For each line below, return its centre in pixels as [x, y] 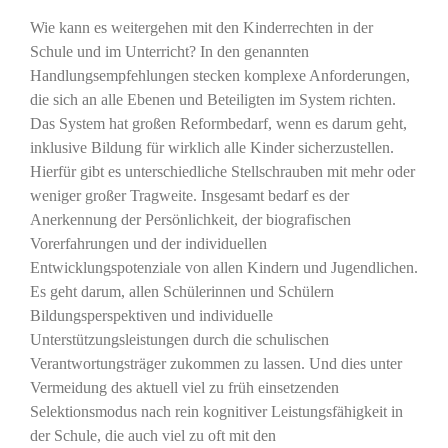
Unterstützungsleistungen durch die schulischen [179, 340]
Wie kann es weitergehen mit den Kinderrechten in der [201, 28]
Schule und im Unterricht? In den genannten [169, 52]
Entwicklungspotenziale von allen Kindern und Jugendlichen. [223, 268]
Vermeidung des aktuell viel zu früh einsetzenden [184, 388]
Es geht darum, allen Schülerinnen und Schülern [181, 292]
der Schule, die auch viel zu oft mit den [152, 436]
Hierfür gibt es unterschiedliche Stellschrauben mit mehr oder [222, 172]
